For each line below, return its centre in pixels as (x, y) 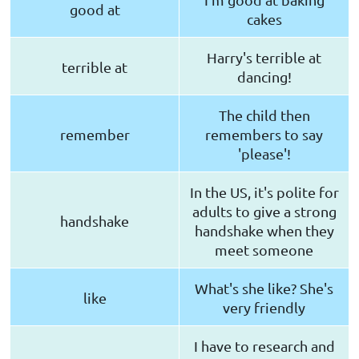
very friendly (264, 308)
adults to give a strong (264, 212)
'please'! (264, 154)
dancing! (264, 77)
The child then (264, 115)
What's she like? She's (264, 288)
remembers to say (264, 135)
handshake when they (264, 231)
